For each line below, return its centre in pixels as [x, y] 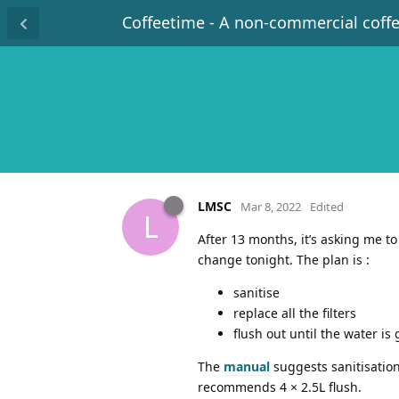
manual [247, 366]
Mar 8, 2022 [271, 206]
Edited [327, 206]
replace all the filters [295, 313]
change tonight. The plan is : [284, 259]
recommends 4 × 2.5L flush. [280, 387]
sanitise [256, 292]
